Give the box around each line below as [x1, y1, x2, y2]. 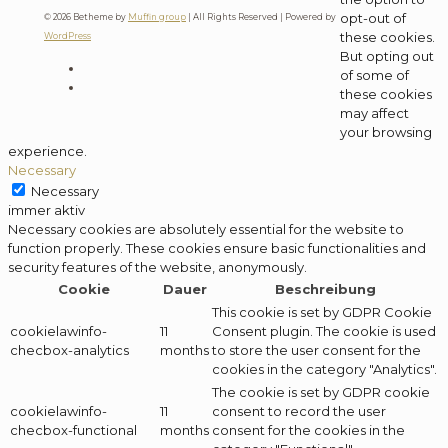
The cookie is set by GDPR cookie [212, 384, 430, 401]
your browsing [340, 124, 432, 141]
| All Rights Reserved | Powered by [185, 12, 336, 23]
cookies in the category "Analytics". [212, 361, 437, 378]
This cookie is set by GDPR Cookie [212, 304, 432, 321]
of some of [340, 67, 409, 84]
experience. [8, 143, 87, 160]
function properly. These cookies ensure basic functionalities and [8, 240, 426, 257]
